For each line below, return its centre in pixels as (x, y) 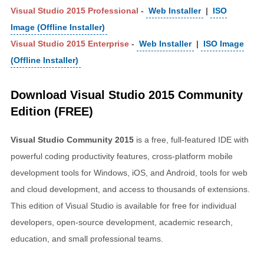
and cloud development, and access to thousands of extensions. (130, 189)
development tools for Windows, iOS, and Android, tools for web (129, 172)
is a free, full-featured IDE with (191, 139)
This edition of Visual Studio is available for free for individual (123, 205)
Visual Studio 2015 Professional (75, 10)
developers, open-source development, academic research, (122, 222)
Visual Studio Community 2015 (72, 139)
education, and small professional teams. (87, 238)
